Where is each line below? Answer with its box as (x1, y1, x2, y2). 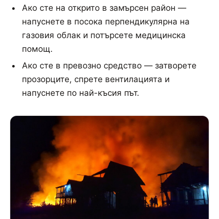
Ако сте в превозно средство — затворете (22, 61, 197, 71)
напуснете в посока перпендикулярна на (22, 17, 190, 27)
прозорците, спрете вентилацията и (22, 74, 170, 85)
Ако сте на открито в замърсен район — (22, 3, 186, 13)
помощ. (22, 44, 53, 54)
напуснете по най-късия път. (22, 88, 139, 98)
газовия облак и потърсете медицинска (22, 30, 186, 41)
